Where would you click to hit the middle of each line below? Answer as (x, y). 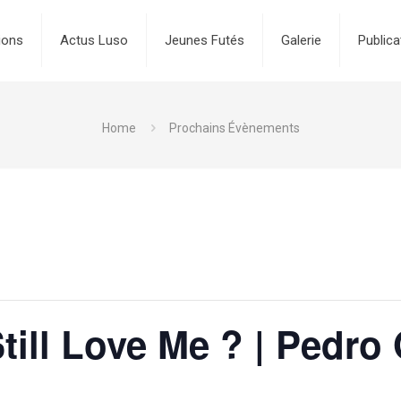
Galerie (301, 40)
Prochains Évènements (234, 128)
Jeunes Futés (204, 40)
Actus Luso (94, 40)
